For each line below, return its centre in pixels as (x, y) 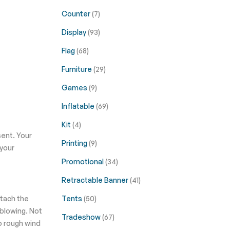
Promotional (83, 161)
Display (74, 32)
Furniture (77, 69)
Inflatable (79, 106)
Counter (76, 14)
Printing (75, 143)
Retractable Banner (95, 180)
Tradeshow (82, 217)
